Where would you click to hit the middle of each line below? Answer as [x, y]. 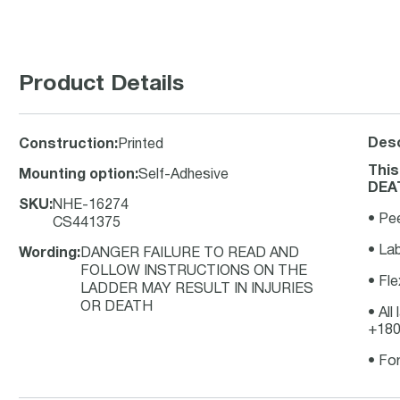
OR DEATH [117, 307]
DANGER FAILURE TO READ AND [190, 254]
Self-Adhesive [183, 175]
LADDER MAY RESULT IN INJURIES [197, 289]
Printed [141, 145]
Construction [67, 145]
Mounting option [77, 175]
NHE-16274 [91, 205]
